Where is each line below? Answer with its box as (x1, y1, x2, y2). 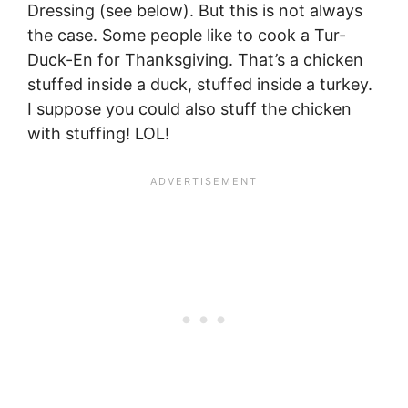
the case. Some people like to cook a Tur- (27, 25, 346, 45)
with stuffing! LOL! (27, 123, 169, 143)
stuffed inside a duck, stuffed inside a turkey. (27, 74, 372, 94)
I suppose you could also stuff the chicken (27, 98, 352, 118)
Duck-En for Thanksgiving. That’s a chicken (27, 49, 363, 69)
